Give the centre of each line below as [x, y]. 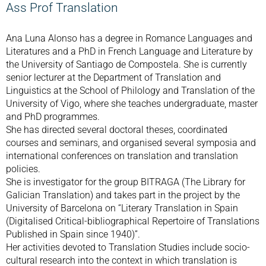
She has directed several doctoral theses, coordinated [117, 130]
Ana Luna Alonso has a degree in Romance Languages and [129, 38]
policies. [23, 169]
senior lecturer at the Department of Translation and [113, 77]
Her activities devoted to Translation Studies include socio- [128, 247]
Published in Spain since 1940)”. [73, 234]
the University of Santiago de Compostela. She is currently [126, 64]
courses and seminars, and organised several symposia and [131, 143]
